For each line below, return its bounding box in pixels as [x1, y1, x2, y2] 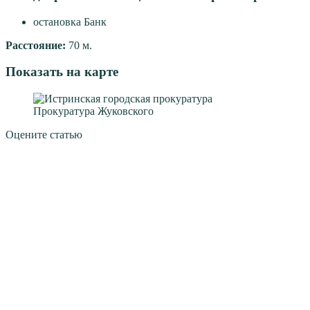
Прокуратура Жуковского [33, 104, 154, 117]
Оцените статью [6, 128, 82, 140]
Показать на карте [6, 64, 118, 80]
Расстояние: [6, 39, 69, 51]
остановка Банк [33, 15, 107, 28]
